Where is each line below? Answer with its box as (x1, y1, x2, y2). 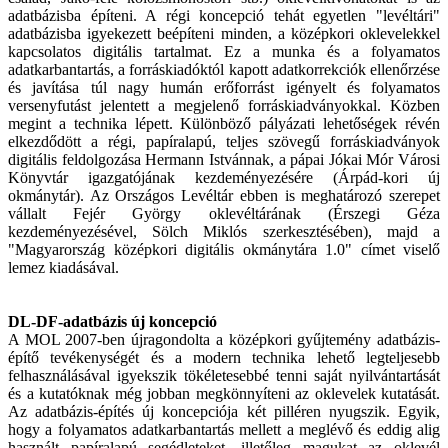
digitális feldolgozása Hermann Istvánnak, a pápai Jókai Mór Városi (8, 151, 440, 169)
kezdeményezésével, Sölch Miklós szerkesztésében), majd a (8, 223, 440, 241)
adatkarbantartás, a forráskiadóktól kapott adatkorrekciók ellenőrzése (8, 61, 440, 79)
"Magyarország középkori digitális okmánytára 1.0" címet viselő (8, 241, 440, 259)
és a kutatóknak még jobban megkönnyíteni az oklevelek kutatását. (8, 385, 440, 403)
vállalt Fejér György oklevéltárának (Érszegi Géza (8, 205, 440, 223)
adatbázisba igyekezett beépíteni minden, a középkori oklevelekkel (8, 25, 440, 43)
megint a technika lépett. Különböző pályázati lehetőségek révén (8, 115, 440, 133)
